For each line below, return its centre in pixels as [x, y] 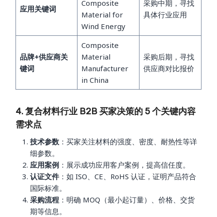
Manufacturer [105, 68]
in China [95, 80]
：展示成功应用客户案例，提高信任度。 [124, 164]
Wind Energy [103, 26]
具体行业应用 [165, 14]
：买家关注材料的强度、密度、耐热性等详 [128, 141]
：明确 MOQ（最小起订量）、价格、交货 [127, 199]
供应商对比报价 [169, 68]
